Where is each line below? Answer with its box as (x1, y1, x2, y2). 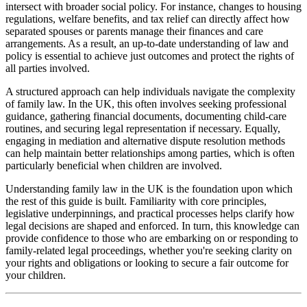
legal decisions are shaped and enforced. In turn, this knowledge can (5, 220, 299, 232)
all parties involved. (5, 62, 90, 75)
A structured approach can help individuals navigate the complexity (5, 86, 295, 98)
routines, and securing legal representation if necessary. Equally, (5, 123, 280, 135)
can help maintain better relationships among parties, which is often (5, 147, 295, 160)
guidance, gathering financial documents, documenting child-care (5, 110, 286, 123)
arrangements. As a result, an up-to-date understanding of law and (5, 38, 288, 50)
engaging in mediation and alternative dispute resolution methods (5, 135, 285, 147)
